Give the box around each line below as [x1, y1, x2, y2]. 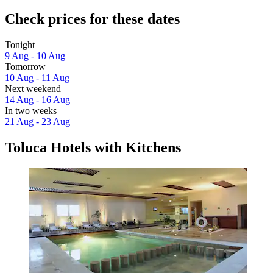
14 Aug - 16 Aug [5, 94, 70, 105]
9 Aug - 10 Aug [5, 50, 65, 61]
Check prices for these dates [5, 10, 180, 27]
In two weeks [5, 105, 57, 116]
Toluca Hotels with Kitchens [5, 139, 181, 155]
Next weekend [5, 83, 61, 94]
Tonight [5, 39, 35, 50]
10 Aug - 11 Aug [5, 72, 69, 83]
